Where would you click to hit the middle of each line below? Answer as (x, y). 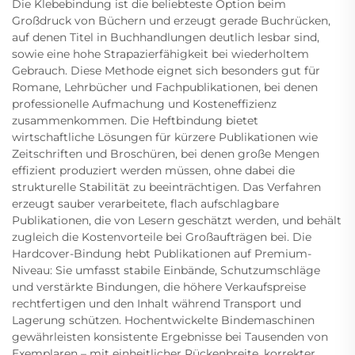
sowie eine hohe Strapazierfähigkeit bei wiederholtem (160, 54)
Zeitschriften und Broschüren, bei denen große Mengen (166, 154)
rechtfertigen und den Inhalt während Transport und (157, 304)
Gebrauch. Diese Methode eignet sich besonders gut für (166, 71)
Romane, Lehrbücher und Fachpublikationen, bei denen (165, 88)
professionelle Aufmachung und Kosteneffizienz (144, 104)
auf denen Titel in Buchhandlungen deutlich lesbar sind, (166, 38)
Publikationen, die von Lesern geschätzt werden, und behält (177, 221)
